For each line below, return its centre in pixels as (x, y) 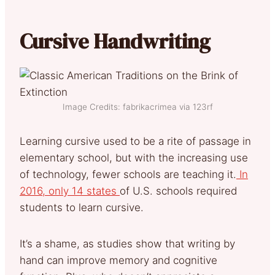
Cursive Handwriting (115, 41)
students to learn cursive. (82, 207)
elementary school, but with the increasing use (134, 157)
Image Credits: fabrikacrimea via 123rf (137, 107)
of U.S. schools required (178, 191)
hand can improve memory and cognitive (118, 260)
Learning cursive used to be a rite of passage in (135, 141)
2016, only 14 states (70, 191)
